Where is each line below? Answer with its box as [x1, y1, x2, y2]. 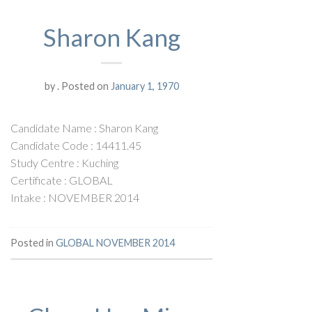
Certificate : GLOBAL [10, 173, 113, 187]
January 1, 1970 [110, 79, 179, 92]
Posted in [10, 236, 56, 249]
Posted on [58, 79, 111, 92]
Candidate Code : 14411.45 [10, 138, 141, 152]
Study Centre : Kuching [10, 155, 118, 169]
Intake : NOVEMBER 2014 [10, 190, 139, 204]
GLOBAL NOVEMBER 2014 [56, 236, 175, 249]
